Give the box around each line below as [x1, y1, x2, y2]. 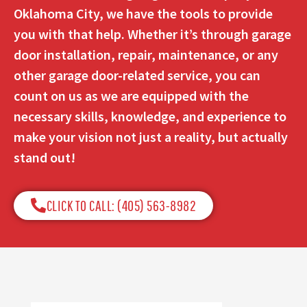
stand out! [14, 148, 75, 166]
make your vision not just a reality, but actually [14, 127, 288, 145]
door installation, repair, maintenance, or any [14, 45, 278, 63]
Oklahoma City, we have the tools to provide [14, 4, 273, 22]
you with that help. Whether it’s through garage [14, 25, 291, 42]
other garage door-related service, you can [14, 66, 260, 84]
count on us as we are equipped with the [14, 86, 249, 104]
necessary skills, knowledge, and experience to [14, 107, 286, 125]
